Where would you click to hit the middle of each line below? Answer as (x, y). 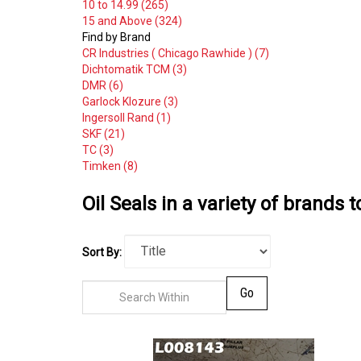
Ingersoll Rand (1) (127, 117)
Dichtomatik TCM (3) (135, 69)
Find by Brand (116, 37)
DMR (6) (103, 85)
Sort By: (102, 252)
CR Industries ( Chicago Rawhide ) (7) (176, 53)
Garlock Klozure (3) (130, 101)
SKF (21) (104, 133)
